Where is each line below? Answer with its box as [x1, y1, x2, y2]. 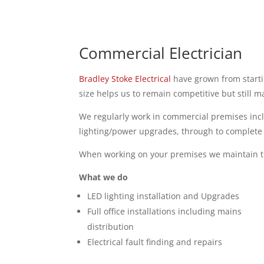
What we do [79, 171, 128, 183]
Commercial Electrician [79, 42, 243, 64]
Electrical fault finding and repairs [87, 236, 223, 247]
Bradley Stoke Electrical [79, 72, 171, 84]
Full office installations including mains [87, 205, 242, 217]
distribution [87, 220, 134, 232]
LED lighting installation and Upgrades [87, 190, 240, 202]
